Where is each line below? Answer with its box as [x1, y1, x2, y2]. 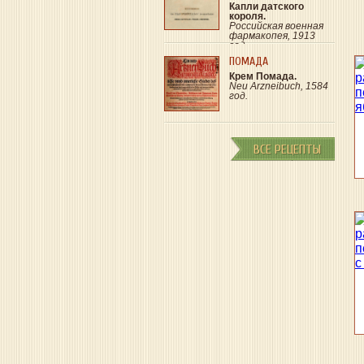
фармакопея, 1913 [229, 30, 315, 41]
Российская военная [229, 20, 323, 32]
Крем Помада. [229, 71, 297, 82]
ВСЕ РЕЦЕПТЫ [253, 142, 321, 157]
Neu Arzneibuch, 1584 [229, 80, 328, 92]
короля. [229, 11, 266, 22]
